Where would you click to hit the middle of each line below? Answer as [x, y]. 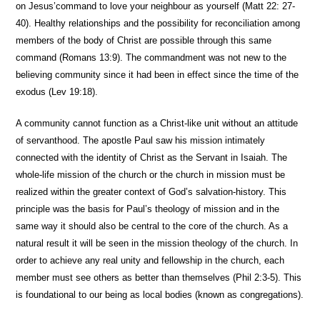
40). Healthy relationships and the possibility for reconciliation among [158, 23]
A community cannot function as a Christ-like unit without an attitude [157, 123]
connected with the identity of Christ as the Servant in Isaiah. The [152, 157]
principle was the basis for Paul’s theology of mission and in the [148, 209]
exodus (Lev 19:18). [57, 92]
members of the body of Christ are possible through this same [144, 40]
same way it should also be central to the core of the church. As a [152, 226]
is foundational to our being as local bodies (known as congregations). [160, 295]
